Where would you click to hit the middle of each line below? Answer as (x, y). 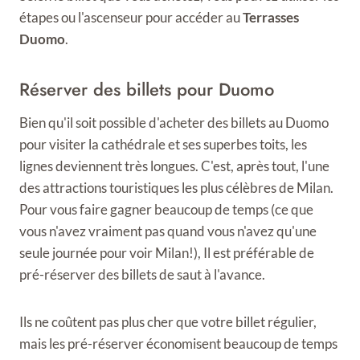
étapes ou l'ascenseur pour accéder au (131, 17)
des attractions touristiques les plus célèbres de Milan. (176, 188)
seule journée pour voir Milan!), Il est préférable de (167, 253)
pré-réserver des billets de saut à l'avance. (142, 274)
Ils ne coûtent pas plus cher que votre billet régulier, (168, 322)
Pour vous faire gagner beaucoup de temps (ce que (166, 209)
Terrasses (271, 17)
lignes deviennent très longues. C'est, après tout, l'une (174, 166)
